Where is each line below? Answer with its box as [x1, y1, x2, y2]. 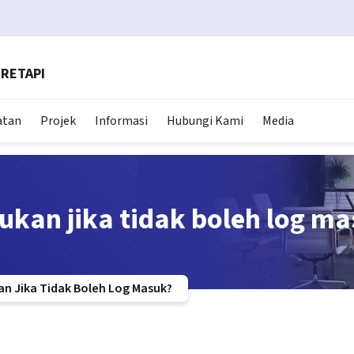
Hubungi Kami [167, 112, 243, 130]
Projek [40, 112, 76, 130]
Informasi [95, 112, 148, 130]
